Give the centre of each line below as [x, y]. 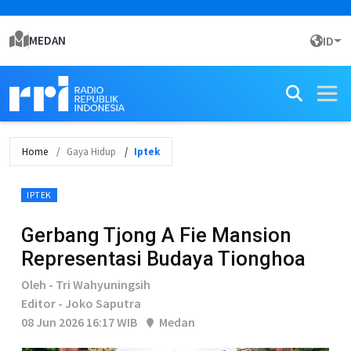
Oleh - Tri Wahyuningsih [86, 284]
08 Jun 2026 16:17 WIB [79, 322]
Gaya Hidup [91, 152]
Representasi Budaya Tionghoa [163, 259]
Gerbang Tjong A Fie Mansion [156, 235]
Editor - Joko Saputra [81, 303]
